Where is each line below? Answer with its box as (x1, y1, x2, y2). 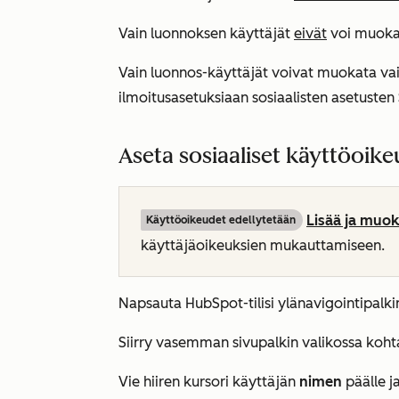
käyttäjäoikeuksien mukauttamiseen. (141, 237, 385, 254)
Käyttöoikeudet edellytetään (146, 214, 296, 226)
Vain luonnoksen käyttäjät (118, 25, 294, 42)
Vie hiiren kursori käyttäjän (118, 373, 299, 390)
